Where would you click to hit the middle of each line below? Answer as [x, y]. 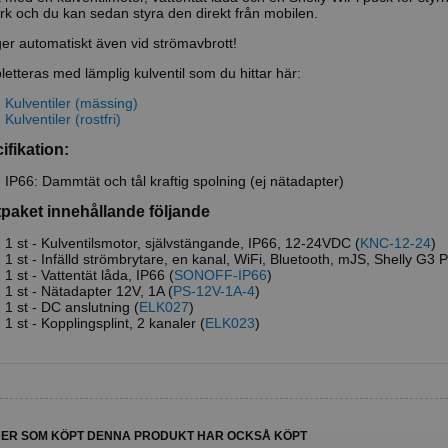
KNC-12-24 [395, 242]
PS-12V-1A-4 [214, 290]
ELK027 [164, 306]
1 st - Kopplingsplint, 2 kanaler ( [105, 322]
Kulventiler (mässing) [71, 102]
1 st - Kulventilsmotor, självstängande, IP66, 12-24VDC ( [182, 242]
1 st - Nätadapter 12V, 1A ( [89, 290]
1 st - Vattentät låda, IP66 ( [89, 274]
